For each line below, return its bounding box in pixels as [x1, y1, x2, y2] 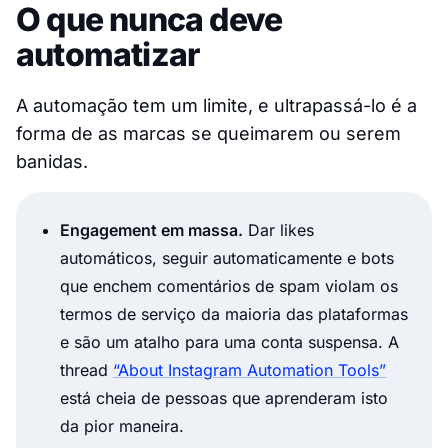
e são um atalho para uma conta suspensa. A [60, 331, 399, 352]
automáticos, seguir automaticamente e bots [60, 247, 394, 268]
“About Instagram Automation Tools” [113, 359, 386, 380]
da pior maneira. [60, 415, 184, 436]
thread [60, 359, 113, 380]
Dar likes [243, 219, 314, 240]
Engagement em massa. [60, 219, 243, 240]
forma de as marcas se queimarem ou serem [16, 122, 401, 144]
